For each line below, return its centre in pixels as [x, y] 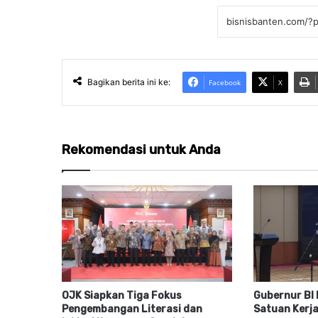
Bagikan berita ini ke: [129, 82]
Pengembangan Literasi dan [132, 309]
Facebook [225, 83]
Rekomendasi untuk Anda [141, 150]
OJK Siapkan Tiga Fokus [122, 295]
